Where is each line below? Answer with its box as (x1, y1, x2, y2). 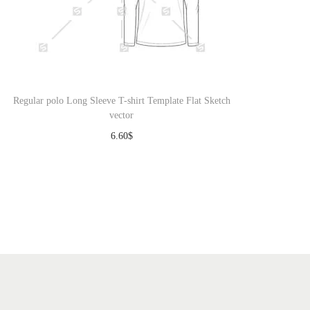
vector (109, 110, 134, 120)
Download (108, 152, 149, 162)
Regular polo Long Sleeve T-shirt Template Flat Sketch (12, 95, 230, 106)
